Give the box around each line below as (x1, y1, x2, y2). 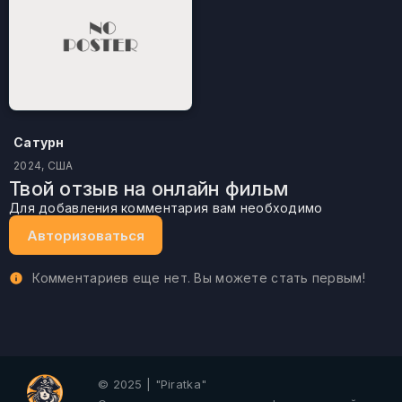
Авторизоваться (27, 226, 144, 244)
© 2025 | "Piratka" (98, 377, 207, 391)
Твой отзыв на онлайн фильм (9, 177, 289, 200)
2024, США (13, 159, 74, 172)
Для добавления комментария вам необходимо (9, 200, 331, 215)
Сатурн (13, 135, 65, 150)
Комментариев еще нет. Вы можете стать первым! (29, 270, 365, 285)
